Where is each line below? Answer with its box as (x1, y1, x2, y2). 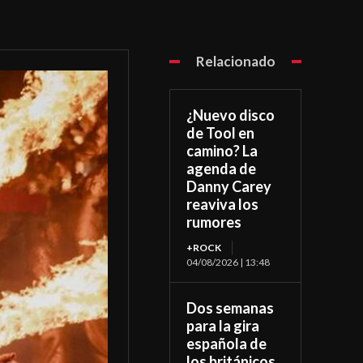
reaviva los (186, 195, 259, 214)
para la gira (186, 317, 260, 335)
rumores (186, 213, 242, 232)
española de (186, 335, 267, 353)
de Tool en (186, 124, 255, 143)
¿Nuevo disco (186, 106, 275, 125)
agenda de (186, 160, 257, 178)
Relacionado (195, 53, 275, 70)
